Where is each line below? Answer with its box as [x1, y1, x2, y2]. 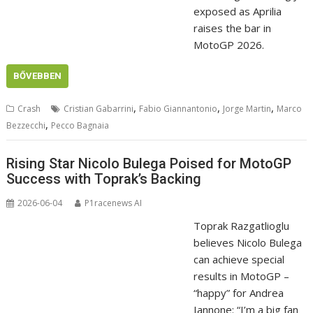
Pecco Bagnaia [51, 119, 110, 131]
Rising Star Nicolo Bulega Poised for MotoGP [6, 155, 292, 173]
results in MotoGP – [193, 269, 289, 284]
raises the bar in [193, 20, 271, 35]
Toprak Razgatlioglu [193, 219, 289, 233]
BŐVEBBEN [13, 70, 62, 81]
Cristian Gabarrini [64, 102, 134, 115]
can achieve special [193, 252, 284, 267]
